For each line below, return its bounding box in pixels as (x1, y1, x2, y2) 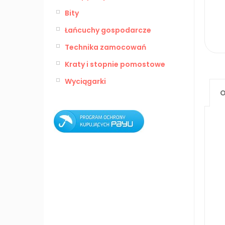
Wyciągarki (65, 76, 106, 86)
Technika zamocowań (65, 42, 146, 52)
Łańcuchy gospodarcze (65, 25, 151, 35)
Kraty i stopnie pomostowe (65, 59, 165, 69)
